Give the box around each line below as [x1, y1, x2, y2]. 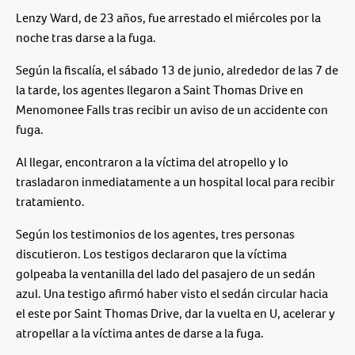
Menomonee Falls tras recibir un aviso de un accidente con [16, 101, 328, 119]
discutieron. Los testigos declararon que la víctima [16, 246, 287, 263]
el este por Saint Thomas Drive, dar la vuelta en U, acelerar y [16, 305, 335, 323]
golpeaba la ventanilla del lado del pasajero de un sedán [16, 265, 315, 283]
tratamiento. [16, 193, 87, 211]
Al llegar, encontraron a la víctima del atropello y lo [16, 154, 288, 171]
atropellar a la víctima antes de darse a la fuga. [16, 325, 264, 342]
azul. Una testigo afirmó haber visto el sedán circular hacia [16, 285, 328, 303]
